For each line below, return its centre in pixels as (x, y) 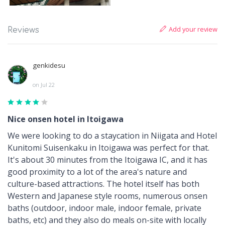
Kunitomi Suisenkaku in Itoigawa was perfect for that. (108, 148)
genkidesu (49, 66)
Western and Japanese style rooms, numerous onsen (107, 196)
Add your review (193, 29)
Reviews (23, 30)
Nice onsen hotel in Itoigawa (66, 119)
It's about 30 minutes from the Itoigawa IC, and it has (107, 160)
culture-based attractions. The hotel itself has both (103, 184)
